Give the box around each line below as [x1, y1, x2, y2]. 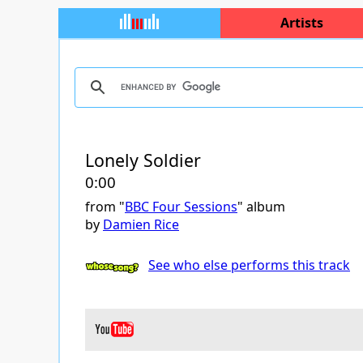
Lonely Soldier [85, 147, 201, 172]
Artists [280, 14, 323, 32]
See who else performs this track [148, 256, 350, 275]
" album [237, 197, 285, 216]
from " [85, 197, 125, 216]
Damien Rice [103, 215, 179, 233]
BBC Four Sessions [125, 197, 237, 216]
